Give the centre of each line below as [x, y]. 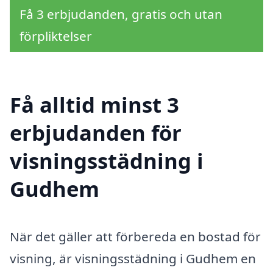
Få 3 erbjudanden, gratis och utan [121, 14]
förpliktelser [56, 36]
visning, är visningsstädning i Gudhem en [133, 259]
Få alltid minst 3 [94, 105]
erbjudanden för [96, 133]
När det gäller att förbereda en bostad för [135, 237]
